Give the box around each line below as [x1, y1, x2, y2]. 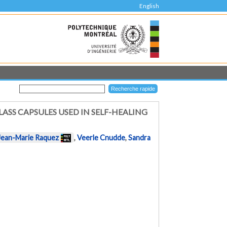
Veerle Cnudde [77, 133, 126, 142]
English [139, 3, 159, 9]
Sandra [128, 133, 151, 142]
